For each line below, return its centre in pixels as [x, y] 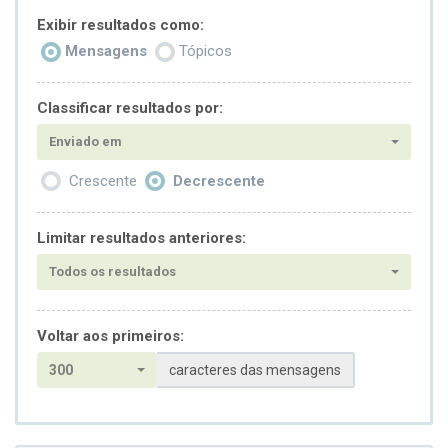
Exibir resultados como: [120, 24]
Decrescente [219, 180]
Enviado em [85, 142]
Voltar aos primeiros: [110, 335]
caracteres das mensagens [255, 369]
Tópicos [205, 51]
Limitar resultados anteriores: [141, 237]
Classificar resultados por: [130, 108]
